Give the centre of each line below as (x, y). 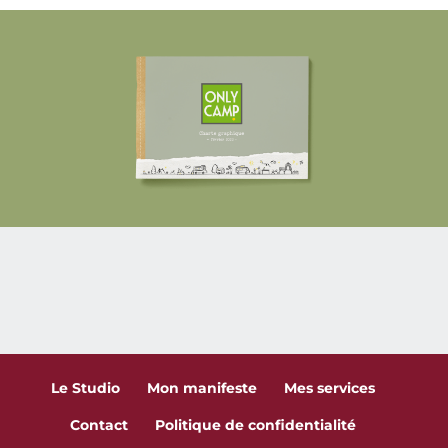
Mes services (329, 388)
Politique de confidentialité (255, 425)
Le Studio (85, 388)
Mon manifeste (201, 388)
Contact (98, 425)
